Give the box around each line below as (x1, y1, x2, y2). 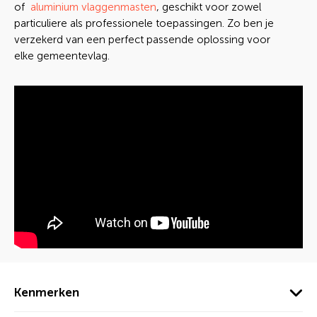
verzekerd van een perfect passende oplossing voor (14, 33, 270, 46)
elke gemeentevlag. (14, 50, 110, 62)
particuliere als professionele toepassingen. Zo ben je (14, 17, 274, 30)
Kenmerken (14, 284, 79, 299)
